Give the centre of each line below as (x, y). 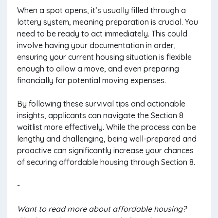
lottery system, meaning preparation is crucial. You (108, 22)
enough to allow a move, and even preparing (98, 69)
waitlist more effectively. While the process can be (107, 127)
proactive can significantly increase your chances (105, 150)
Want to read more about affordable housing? (102, 209)
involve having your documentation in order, (96, 45)
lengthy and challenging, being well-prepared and (107, 139)
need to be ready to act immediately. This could (102, 34)
